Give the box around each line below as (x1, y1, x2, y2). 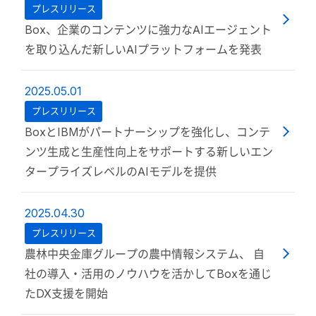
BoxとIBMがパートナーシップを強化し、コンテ (25, 125, 270, 139)
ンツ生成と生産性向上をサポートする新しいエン (25, 145, 273, 159)
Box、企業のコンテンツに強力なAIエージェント (25, 23, 272, 37)
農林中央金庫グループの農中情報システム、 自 (25, 247, 265, 261)
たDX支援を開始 (25, 286, 108, 300)
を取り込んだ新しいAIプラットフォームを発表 (25, 42, 262, 56)
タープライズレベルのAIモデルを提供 (25, 164, 217, 178)
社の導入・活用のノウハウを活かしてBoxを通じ (25, 267, 272, 281)
